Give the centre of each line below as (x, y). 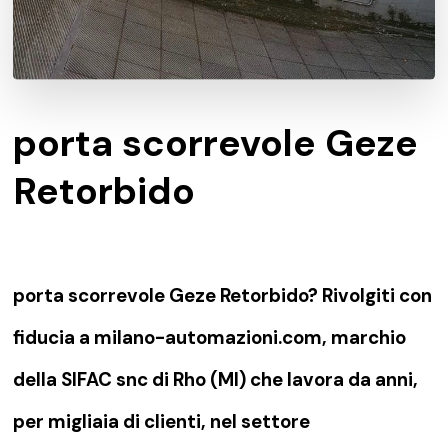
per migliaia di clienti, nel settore (162, 422)
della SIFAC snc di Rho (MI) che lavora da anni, (216, 380)
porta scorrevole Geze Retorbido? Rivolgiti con (223, 296)
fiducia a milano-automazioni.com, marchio (210, 338)
